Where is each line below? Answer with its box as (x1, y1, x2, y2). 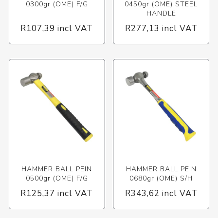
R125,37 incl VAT (20, 187, 93, 199)
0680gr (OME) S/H (129, 173, 193, 183)
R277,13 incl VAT (125, 22, 198, 34)
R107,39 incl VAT (20, 22, 93, 34)
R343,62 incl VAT (125, 187, 198, 199)
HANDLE (146, 8, 176, 18)
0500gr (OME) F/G (25, 173, 88, 183)
